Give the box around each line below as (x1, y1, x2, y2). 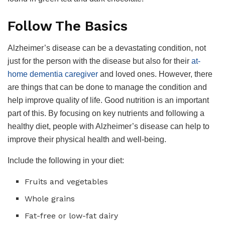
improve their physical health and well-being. (8, 135, 166, 144)
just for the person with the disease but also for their (8, 57, 191, 66)
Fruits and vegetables (25, 177, 108, 187)
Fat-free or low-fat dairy (25, 211, 119, 221)
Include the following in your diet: (8, 156, 124, 165)
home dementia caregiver (8, 70, 98, 79)
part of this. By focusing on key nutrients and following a (8, 109, 204, 118)
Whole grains (25, 194, 75, 204)
